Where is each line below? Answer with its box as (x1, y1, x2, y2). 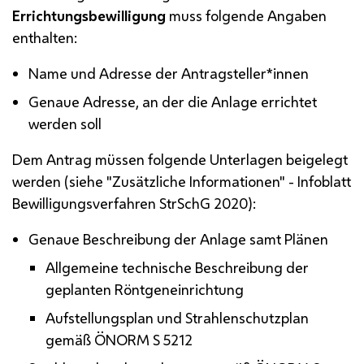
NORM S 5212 (105, 329, 193, 349)
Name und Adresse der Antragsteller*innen (28, 63, 310, 83)
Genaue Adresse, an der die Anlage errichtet (28, 91, 318, 111)
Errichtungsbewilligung (12, 5, 166, 25)
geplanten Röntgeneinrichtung (45, 279, 244, 299)
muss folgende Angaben (166, 5, 327, 25)
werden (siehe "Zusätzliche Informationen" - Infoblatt (12, 171, 351, 191)
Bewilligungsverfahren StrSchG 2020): (12, 193, 256, 213)
